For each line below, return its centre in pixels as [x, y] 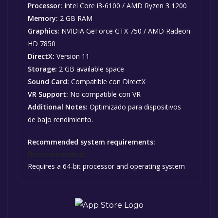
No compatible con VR [104, 94]
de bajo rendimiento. [60, 120]
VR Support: [48, 94]
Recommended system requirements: [91, 142]
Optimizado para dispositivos [134, 107]
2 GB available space [91, 69]
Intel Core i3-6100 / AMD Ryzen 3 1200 [125, 6]
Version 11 [72, 56]
